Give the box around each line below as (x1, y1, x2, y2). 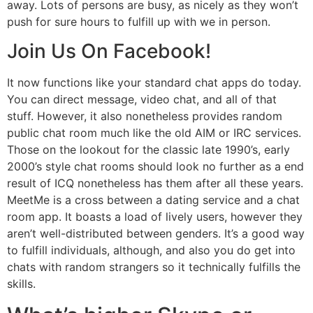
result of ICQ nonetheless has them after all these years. (7, 176, 303, 191)
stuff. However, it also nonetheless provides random (7, 109, 282, 124)
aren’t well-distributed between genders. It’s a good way (7, 226, 305, 241)
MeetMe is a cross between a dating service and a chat (7, 193, 300, 208)
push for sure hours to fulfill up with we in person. (7, 14, 270, 29)
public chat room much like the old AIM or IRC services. (7, 126, 301, 140)
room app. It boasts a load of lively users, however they (7, 210, 303, 224)
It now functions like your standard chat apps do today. (7, 75, 301, 90)
